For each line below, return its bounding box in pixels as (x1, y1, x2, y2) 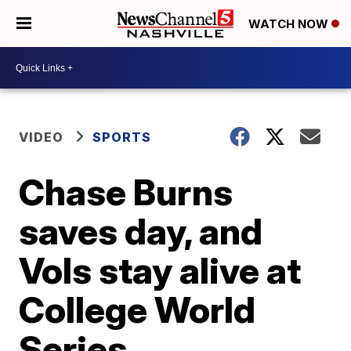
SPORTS (92, 129, 152, 145)
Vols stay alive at (19, 248, 302, 292)
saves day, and (19, 209, 263, 253)
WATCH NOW (248, 16, 331, 32)
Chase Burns (19, 170, 233, 214)
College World (19, 288, 256, 331)
